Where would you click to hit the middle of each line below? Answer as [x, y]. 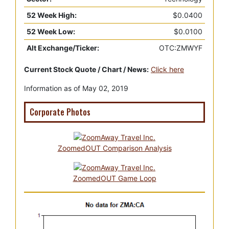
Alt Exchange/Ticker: [63, 48]
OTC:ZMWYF [181, 48]
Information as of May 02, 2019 [76, 88]
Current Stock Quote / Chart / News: [86, 70]
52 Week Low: [51, 32]
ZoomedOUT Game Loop [114, 178]
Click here [167, 70]
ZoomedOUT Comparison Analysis [114, 148]
